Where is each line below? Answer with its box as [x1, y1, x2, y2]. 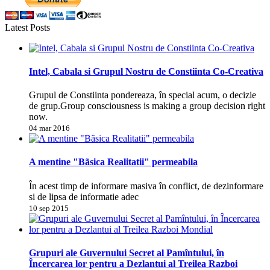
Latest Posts [5, 22, 50, 33]
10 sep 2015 [29, 203, 69, 213]
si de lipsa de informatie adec [29, 191, 139, 202]
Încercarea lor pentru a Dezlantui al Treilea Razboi [29, 258, 237, 269]
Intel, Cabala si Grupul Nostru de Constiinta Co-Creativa [29, 66, 263, 77]
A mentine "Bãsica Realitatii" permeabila [29, 157, 198, 168]
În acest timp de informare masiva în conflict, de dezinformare [29, 180, 263, 191]
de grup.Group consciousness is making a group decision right [29, 101, 265, 111]
